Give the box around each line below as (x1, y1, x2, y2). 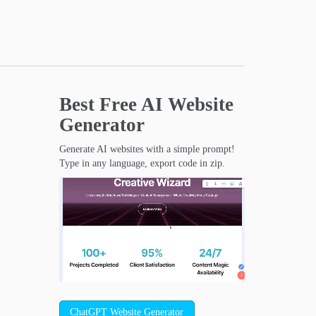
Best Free (59, 94, 141, 115)
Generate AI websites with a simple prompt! (59, 144, 235, 154)
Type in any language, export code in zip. (59, 158, 225, 169)
